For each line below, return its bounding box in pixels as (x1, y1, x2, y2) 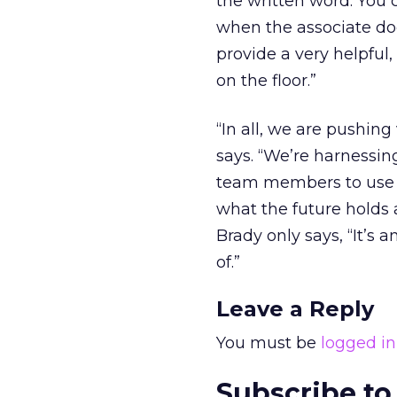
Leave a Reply (216, 296, 374, 322)
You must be (216, 333, 321, 353)
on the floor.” (216, 71, 316, 90)
